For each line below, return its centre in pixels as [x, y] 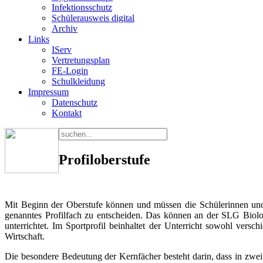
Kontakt [67, 113]
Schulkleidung [78, 81]
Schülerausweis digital [93, 18]
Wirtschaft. [25, 236]
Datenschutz [75, 102]
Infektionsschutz [82, 7]
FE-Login [70, 71]
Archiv [65, 28]
